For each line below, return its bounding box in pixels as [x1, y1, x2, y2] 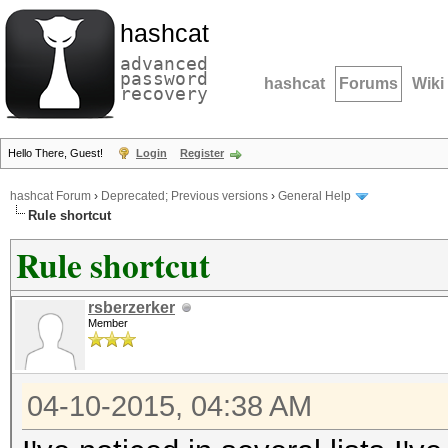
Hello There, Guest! [8, 147, 106, 159]
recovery [120, 83, 208, 104]
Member [88, 317, 128, 329]
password [120, 68, 208, 89]
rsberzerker [88, 299, 175, 316]
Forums [339, 75, 398, 92]
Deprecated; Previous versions [101, 189, 268, 204]
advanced [120, 53, 208, 74]
